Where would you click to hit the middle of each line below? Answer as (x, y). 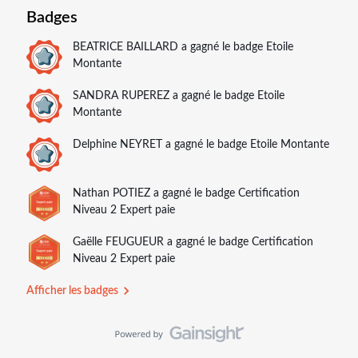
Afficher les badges (72, 290)
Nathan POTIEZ (111, 193)
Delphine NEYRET (117, 144)
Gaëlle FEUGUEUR (118, 242)
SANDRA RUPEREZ (121, 95)
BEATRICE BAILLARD (125, 47)
